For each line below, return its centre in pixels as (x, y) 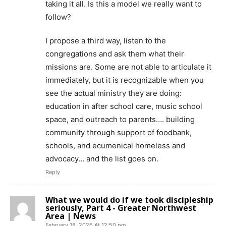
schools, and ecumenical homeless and (115, 146)
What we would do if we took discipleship (129, 200)
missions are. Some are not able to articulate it (128, 67)
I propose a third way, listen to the (106, 41)
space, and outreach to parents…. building (120, 120)
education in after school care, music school (124, 106)
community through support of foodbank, (119, 133)
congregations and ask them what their (115, 54)
